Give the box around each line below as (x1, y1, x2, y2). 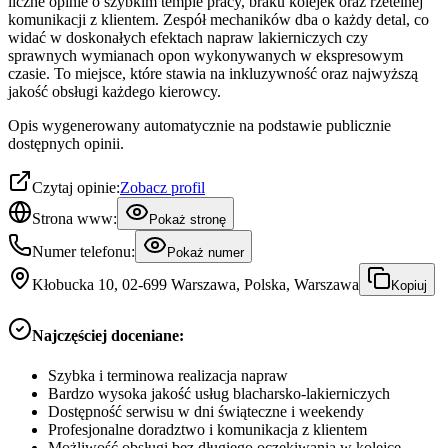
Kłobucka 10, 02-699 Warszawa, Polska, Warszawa (32, 275, 359, 293)
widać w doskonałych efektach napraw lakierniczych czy (8, 28, 368, 46)
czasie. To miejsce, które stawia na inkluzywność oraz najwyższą (8, 64, 418, 82)
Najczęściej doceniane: (32, 327, 184, 345)
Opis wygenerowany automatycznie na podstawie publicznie (8, 116, 391, 134)
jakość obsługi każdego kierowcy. (8, 82, 221, 100)
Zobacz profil (120, 178, 205, 196)
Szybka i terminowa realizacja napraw (48, 366, 288, 384)
